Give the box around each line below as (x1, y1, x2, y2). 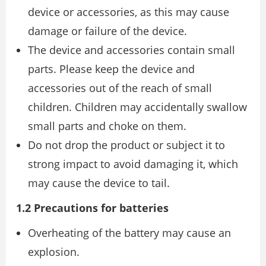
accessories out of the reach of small (28, 81, 212, 95)
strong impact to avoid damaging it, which (28, 157, 238, 171)
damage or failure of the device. (28, 24, 187, 38)
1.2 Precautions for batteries (16, 201, 169, 215)
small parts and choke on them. (28, 119, 186, 133)
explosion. (28, 245, 80, 259)
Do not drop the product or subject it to (28, 138, 225, 152)
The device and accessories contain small (28, 43, 235, 57)
